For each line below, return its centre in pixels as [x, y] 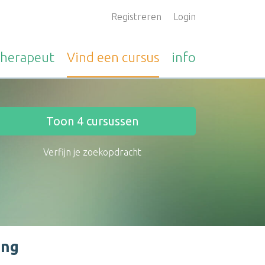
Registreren [136, 17]
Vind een [94, 57]
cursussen [111, 121]
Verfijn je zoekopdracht [92, 152]
